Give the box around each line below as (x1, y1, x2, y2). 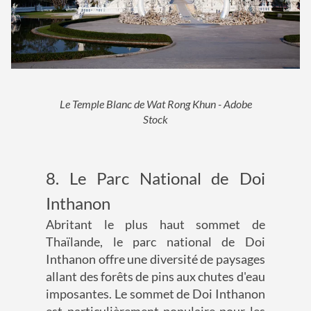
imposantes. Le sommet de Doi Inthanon (46, 285, 265, 301)
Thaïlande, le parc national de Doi (46, 233, 265, 249)
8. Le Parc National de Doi (46, 167, 265, 188)
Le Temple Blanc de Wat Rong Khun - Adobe (59, 96, 252, 110)
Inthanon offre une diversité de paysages (46, 251, 265, 267)
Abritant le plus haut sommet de (46, 216, 265, 232)
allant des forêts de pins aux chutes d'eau (46, 268, 265, 284)
